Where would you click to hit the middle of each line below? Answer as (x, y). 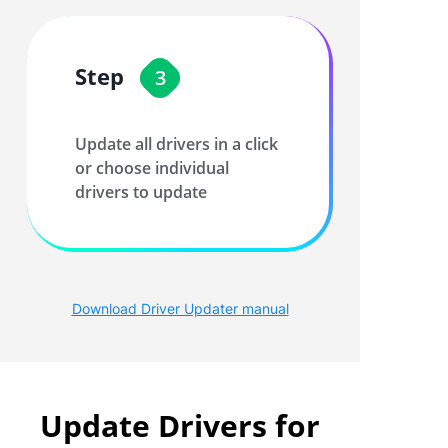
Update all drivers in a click (176, 144)
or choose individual (152, 168)
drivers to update (141, 192)
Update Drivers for (180, 425)
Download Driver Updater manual (180, 308)
